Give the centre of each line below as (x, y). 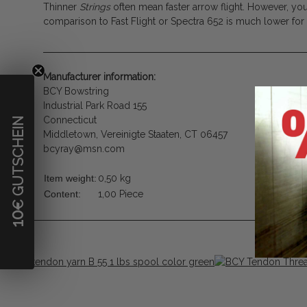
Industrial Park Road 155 (95, 106)
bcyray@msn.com (84, 149)
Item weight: (70, 179)
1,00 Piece (121, 194)
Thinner (61, 7)
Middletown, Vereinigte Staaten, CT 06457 (135, 135)
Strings (95, 7)
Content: (62, 194)
